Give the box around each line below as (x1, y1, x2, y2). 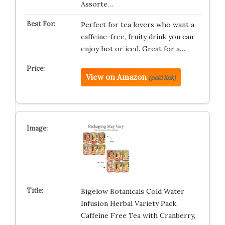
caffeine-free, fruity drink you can (80, 32, 193, 42)
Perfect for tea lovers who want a (80, 20, 194, 30)
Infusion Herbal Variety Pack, (80, 199, 178, 208)
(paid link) (148, 74, 176, 82)
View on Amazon (85, 72, 147, 82)
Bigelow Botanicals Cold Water (80, 187, 184, 196)
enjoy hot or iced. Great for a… (80, 44, 185, 54)
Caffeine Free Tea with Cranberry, (80, 211, 195, 220)
